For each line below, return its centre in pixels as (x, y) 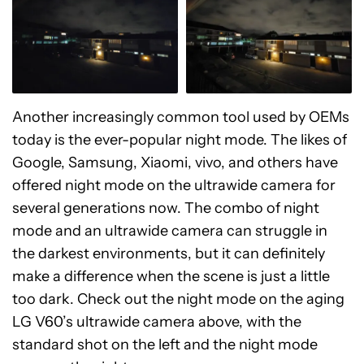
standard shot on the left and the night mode (165, 344)
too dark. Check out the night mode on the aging (178, 299)
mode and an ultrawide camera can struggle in (170, 230)
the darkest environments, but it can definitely (169, 253)
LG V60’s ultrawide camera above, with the (157, 321)
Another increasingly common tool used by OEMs (181, 117)
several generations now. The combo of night (166, 208)
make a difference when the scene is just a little (171, 276)
